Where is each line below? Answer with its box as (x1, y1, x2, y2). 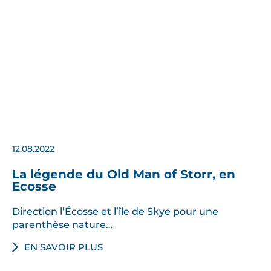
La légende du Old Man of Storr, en (12, 166, 235, 181)
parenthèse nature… (12, 218, 113, 230)
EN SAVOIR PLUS (24, 241, 103, 253)
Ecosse (12, 178, 56, 194)
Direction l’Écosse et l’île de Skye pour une (12, 204, 218, 217)
